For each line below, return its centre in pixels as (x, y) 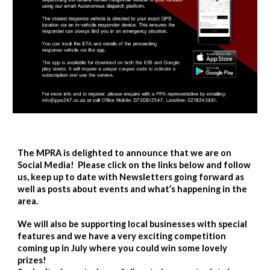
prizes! (33, 260)
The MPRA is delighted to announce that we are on (125, 153)
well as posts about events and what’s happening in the (133, 189)
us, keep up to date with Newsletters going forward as (131, 177)
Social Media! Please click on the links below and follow (134, 165)
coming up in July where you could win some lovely (123, 248)
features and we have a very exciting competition (122, 236)
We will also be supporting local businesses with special (133, 224)
